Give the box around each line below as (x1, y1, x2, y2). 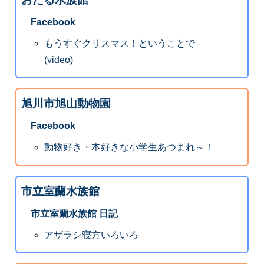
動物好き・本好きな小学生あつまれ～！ (44, 142, 214, 153)
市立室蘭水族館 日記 (30, 208, 118, 219)
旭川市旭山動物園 (21, 97, 111, 110)
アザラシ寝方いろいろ (44, 229, 139, 240)
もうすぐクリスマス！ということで (44, 38, 196, 48)
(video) (44, 54, 74, 65)
